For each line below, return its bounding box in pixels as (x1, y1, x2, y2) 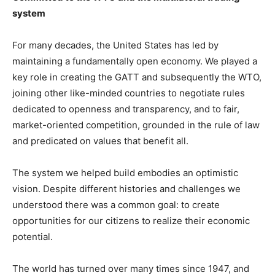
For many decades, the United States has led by (12, 39, 219, 52)
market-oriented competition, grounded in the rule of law (12, 119, 260, 131)
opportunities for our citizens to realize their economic (12, 215, 250, 227)
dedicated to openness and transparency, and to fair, (12, 103, 239, 115)
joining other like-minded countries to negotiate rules (12, 87, 245, 99)
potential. (12, 231, 53, 243)
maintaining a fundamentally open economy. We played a (12, 55, 257, 68)
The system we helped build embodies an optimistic (12, 167, 238, 179)
